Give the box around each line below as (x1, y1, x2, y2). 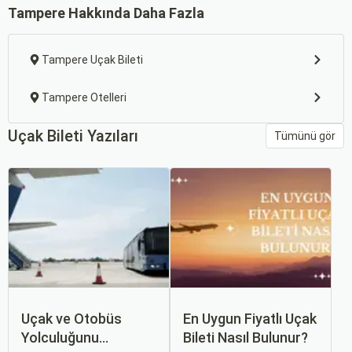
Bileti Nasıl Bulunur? (183, 329, 308, 346)
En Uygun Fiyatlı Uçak (183, 310, 317, 327)
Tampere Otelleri (42, 91, 126, 104)
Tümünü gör (274, 129, 335, 142)
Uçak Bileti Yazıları (8, 126, 138, 145)
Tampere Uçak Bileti (42, 53, 143, 66)
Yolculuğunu (21, 329, 99, 346)
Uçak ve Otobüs (21, 310, 122, 327)
